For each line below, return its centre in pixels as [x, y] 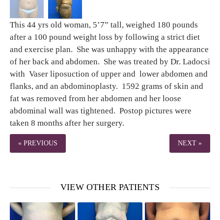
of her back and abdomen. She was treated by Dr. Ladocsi [110, 62]
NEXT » [190, 143]
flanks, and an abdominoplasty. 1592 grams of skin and [107, 86]
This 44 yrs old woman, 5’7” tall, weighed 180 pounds [104, 25]
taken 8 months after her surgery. [68, 123]
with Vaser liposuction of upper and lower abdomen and [109, 74]
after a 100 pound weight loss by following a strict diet [105, 37]
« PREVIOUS [38, 143]
